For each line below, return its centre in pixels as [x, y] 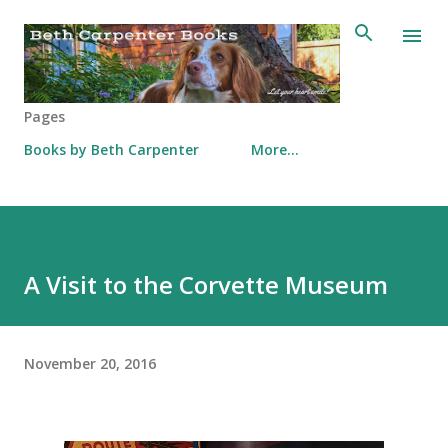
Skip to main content [224, 25]
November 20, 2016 [90, 363]
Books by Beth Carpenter [111, 149]
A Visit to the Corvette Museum [206, 284]
